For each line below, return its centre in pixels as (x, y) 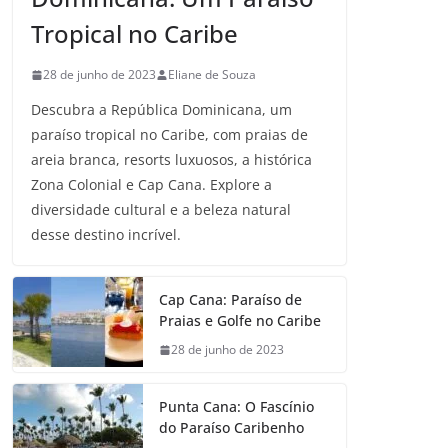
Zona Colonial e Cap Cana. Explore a (151, 185)
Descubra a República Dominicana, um (161, 110)
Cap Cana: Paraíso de (230, 300)
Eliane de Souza (212, 75)
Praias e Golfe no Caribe (240, 321)
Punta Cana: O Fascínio (236, 407)
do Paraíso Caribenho (231, 428)
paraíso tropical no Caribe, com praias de (169, 135)
